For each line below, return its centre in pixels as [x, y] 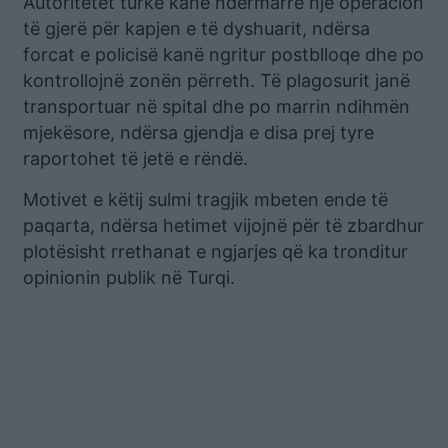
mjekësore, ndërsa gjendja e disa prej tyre [198, 132]
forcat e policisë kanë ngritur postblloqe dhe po [223, 54]
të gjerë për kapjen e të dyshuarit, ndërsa [196, 28]
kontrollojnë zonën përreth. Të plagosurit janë [216, 80]
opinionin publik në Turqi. [129, 277]
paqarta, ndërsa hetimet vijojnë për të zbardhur [223, 225]
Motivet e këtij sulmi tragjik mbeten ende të [205, 199]
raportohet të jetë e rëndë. [135, 158]
